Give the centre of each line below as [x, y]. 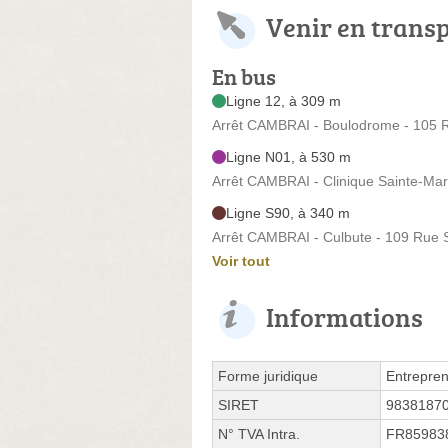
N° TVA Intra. [259, 433]
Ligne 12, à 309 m [283, 100]
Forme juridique [268, 375]
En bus [244, 76]
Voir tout [241, 260]
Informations [344, 316]
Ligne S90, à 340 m [288, 212]
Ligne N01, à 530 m [288, 156]
